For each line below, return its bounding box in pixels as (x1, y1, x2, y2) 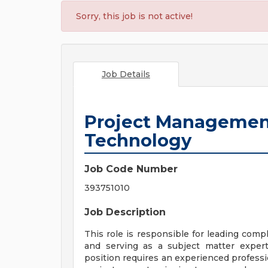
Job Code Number (84, 163, 178, 175)
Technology (84, 130, 191, 151)
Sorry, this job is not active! (76, 11, 193, 22)
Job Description (84, 206, 166, 218)
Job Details (101, 69, 150, 80)
